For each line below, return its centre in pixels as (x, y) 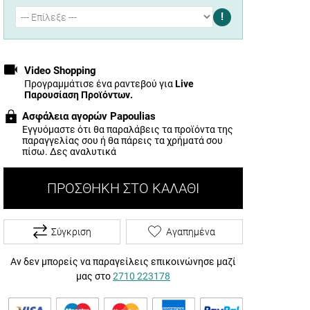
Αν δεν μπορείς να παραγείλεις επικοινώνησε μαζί (123, 261)
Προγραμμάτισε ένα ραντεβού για (100, 83)
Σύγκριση (71, 231)
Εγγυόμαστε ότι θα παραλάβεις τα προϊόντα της (128, 129)
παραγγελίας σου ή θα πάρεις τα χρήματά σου (122, 140)
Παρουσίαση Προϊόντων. (79, 94)
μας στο (94, 276)
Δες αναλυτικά (83, 151)
